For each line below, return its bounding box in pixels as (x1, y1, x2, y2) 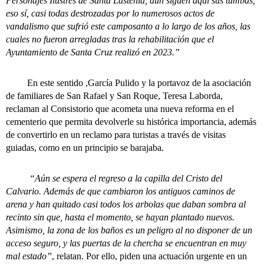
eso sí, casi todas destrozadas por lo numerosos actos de (6, 8, 214, 19)
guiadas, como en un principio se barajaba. (6, 143, 164, 153)
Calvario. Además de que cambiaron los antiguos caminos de (6, 186, 235, 197)
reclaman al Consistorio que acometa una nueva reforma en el (6, 104, 234, 114)
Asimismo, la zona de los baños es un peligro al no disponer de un (6, 225, 252, 236)
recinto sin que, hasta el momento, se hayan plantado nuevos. (6, 212, 235, 223)
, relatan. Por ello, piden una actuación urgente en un (52, 251, 247, 262)
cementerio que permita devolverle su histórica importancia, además (6, 117, 256, 127)
